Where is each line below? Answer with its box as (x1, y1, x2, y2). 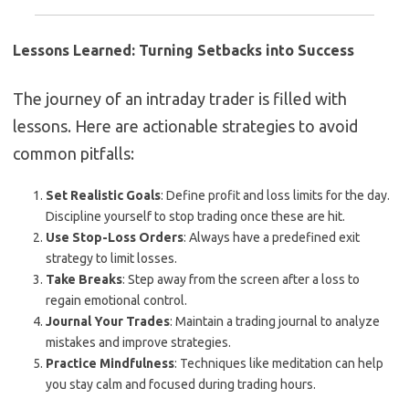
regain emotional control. (46, 293, 187, 309)
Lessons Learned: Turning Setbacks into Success (13, 42, 354, 59)
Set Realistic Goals (46, 188, 161, 204)
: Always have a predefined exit (184, 230, 360, 246)
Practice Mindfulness (46, 356, 174, 372)
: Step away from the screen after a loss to (122, 272, 360, 288)
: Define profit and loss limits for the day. (161, 188, 390, 204)
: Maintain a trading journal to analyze (170, 314, 380, 330)
